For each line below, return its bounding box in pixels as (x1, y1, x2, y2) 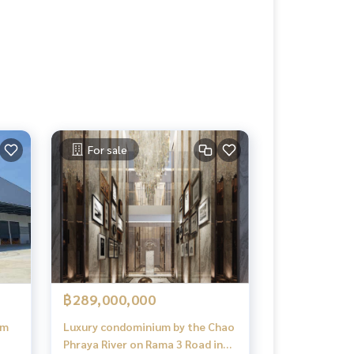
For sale (88, 141, 127, 156)
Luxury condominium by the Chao (63, 318, 235, 333)
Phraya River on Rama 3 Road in (63, 336, 223, 351)
